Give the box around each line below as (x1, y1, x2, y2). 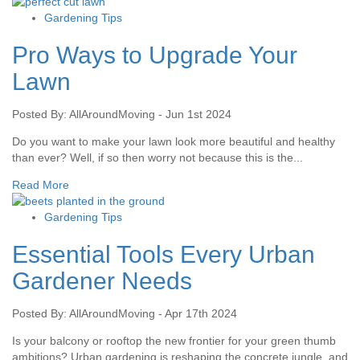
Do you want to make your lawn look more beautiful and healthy (12, 135, 335, 149)
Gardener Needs (12, 268, 192, 295)
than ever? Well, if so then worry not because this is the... (12, 151, 303, 165)
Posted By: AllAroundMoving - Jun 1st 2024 (12, 108, 231, 121)
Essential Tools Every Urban (12, 241, 315, 268)
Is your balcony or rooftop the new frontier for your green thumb (12, 334, 336, 348)
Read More (12, 178, 69, 192)
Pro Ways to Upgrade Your (12, 42, 297, 69)
